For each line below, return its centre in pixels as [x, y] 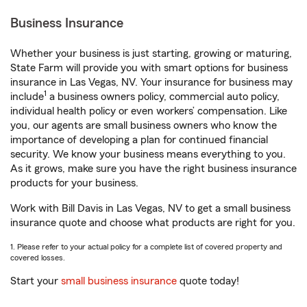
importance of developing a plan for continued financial [139, 140]
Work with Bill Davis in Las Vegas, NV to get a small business [150, 208]
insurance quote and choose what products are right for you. [153, 223]
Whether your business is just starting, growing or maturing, [151, 53]
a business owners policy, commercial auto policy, [163, 97]
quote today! [208, 281]
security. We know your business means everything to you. [148, 154]
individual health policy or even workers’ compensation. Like [149, 111]
